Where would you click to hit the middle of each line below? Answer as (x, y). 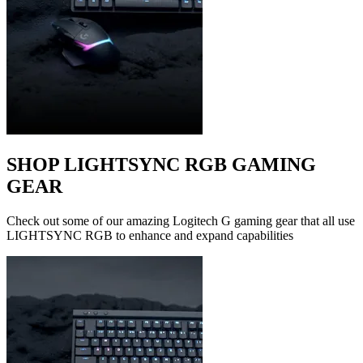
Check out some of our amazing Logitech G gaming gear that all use (181, 220)
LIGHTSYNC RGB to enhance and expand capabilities (150, 235)
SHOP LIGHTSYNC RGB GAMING (161, 164)
